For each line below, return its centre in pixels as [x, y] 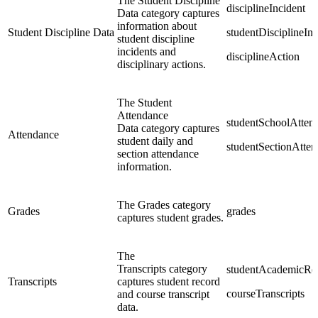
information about [157, 26]
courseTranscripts [265, 293]
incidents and [147, 51]
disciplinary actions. [161, 64]
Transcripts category [162, 268]
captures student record [169, 281]
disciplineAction [263, 56]
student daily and [155, 141]
